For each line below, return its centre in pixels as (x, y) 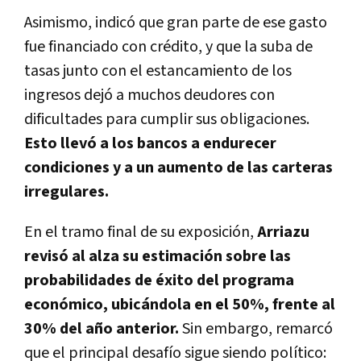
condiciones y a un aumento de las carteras (178, 167)
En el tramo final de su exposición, (141, 232)
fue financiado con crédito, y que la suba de (168, 46)
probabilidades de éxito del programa (159, 280)
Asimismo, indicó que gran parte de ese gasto (176, 22)
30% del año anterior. (103, 328)
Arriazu (283, 232)
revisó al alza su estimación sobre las (158, 256)
